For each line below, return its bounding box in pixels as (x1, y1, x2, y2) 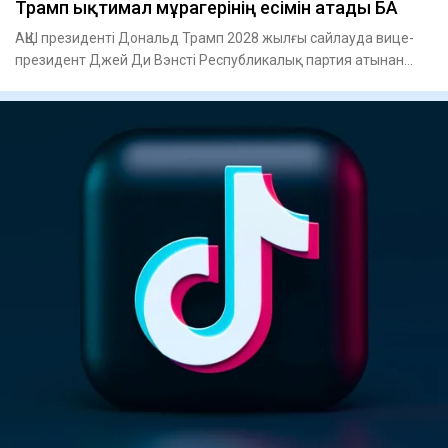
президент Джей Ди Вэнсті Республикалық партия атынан (15, 52, 404, 69)
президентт (15, 74, 93, 91)
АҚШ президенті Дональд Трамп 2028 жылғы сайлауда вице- (15, 30, 414, 47)
